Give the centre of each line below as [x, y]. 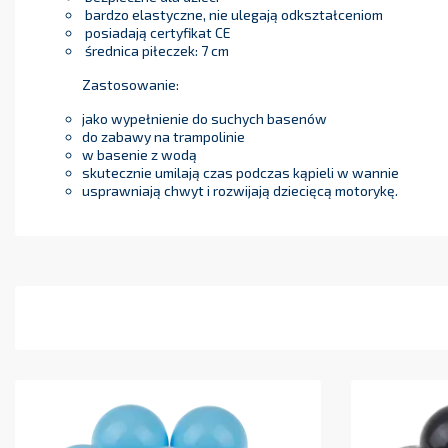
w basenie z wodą [139, 155]
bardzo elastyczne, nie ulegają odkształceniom [232, 15]
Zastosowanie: [130, 85]
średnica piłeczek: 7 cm [155, 51]
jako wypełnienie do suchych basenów [204, 119]
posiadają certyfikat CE [156, 33]
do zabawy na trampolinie [163, 137]
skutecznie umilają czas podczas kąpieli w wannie [240, 173]
